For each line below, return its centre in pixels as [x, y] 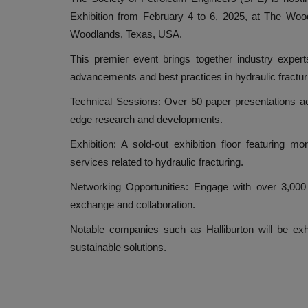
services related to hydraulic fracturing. [158, 162]
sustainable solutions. [120, 247]
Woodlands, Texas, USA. [128, 34]
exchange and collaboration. [134, 205]
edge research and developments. [148, 120]
